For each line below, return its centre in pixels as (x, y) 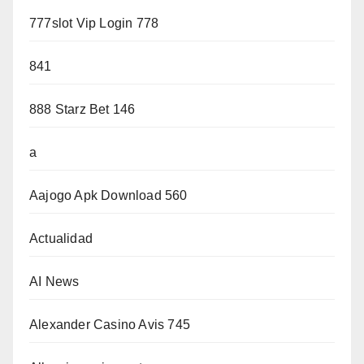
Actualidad (61, 239)
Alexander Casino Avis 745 (110, 325)
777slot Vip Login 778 (94, 24)
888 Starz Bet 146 (82, 110)
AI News (54, 282)
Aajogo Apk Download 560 (108, 196)
